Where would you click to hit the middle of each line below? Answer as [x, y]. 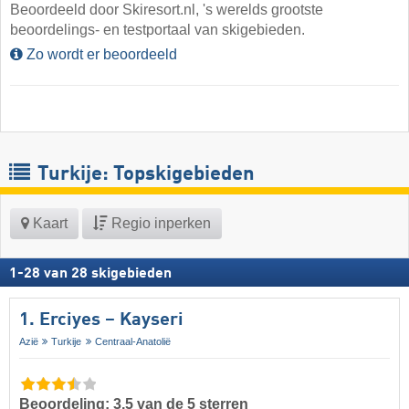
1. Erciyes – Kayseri [101, 320]
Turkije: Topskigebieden [144, 174]
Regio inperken [159, 223]
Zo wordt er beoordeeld [100, 55]
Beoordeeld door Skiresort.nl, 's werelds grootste [167, 10]
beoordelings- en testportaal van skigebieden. [157, 30]
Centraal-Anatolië [132, 341]
